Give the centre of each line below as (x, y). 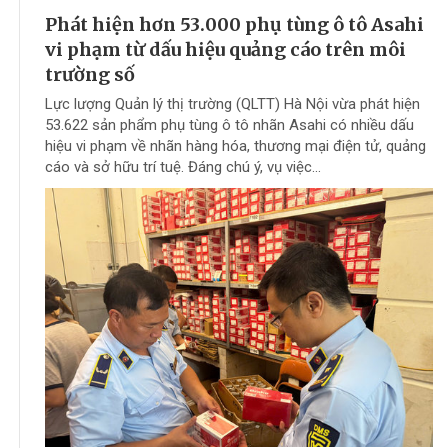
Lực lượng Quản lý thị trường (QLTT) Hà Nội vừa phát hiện (232, 104)
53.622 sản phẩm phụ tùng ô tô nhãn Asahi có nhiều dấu (229, 125)
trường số (90, 75)
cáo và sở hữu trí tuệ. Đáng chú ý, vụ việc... (183, 167)
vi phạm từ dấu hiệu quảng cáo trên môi (225, 50)
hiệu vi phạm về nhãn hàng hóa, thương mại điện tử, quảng (235, 146)
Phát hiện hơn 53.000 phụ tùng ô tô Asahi (234, 25)
